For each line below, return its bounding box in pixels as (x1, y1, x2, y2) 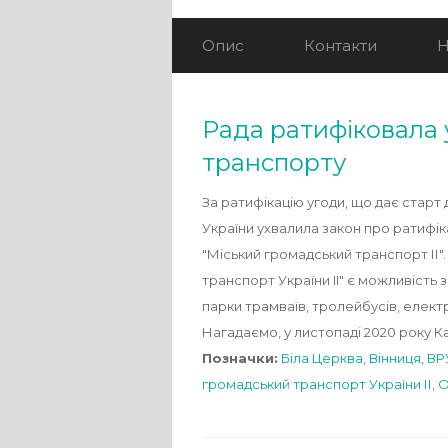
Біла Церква (281, 350, 363, 366)
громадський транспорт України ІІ (202, 376, 432, 392)
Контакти (304, 36, 377, 55)
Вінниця (369, 350, 421, 366)
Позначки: (202, 350, 278, 366)
